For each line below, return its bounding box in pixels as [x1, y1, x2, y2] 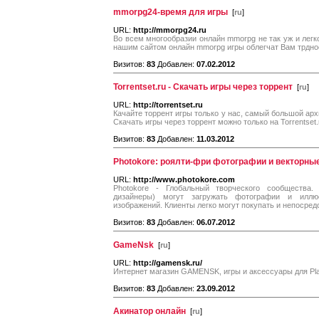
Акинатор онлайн [113, 306, 186, 316]
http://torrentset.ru [133, 100, 203, 109]
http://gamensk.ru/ [133, 258, 202, 267]
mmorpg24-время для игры [113, 7, 228, 17]
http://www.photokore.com [133, 175, 235, 184]
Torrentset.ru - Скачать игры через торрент [113, 82, 293, 92]
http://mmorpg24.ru [133, 26, 206, 34]
